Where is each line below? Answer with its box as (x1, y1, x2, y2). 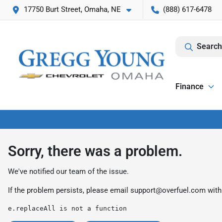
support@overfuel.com (130, 186, 206, 195)
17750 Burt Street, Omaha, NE (24, 5, 121, 14)
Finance (175, 82, 204, 91)
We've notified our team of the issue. (8, 167, 129, 176)
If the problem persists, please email (8, 186, 130, 195)
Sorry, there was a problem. (8, 143, 182, 160)
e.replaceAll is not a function (8, 205, 127, 212)
